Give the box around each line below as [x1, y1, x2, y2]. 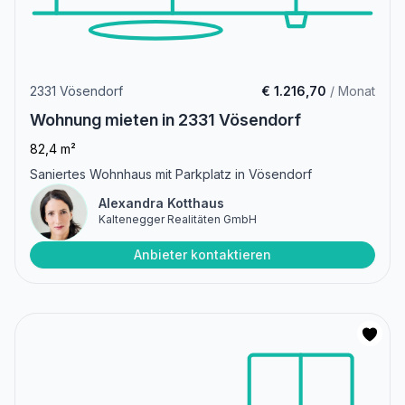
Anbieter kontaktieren [134, 246, 271, 262]
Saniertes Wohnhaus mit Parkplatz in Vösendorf [30, 165, 312, 182]
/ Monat [326, 82, 375, 99]
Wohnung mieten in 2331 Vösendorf [30, 109, 301, 129]
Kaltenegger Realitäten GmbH [99, 212, 257, 226]
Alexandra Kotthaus [99, 194, 224, 211]
